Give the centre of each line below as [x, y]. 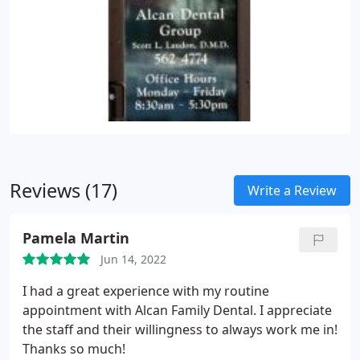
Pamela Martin [76, 238]
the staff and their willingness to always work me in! [180, 329]
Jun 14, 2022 [133, 259]
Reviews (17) [63, 190]
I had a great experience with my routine [146, 291]
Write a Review [292, 190]
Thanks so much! [74, 349]
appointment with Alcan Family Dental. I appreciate [177, 310]
